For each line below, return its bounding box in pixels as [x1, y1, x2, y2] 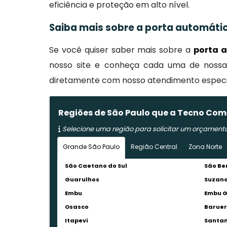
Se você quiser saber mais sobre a [49, 44, 194, 56]
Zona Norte [188, 142, 222, 151]
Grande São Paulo [63, 142, 120, 151]
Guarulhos [65, 175, 100, 183]
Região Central [131, 142, 178, 151]
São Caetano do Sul [65, 162, 128, 170]
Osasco [65, 203, 89, 211]
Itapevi [65, 216, 88, 224]
